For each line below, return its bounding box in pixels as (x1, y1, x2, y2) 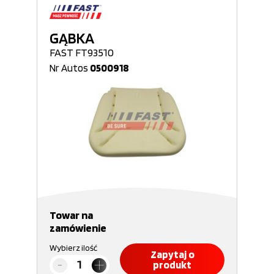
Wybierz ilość (50, 243, 97, 253)
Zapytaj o (150, 248, 194, 261)
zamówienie (50, 221, 106, 234)
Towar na (50, 209, 93, 221)
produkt (153, 259, 191, 271)
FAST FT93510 (50, 46, 114, 59)
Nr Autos (50, 62, 90, 74)
